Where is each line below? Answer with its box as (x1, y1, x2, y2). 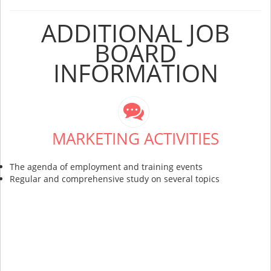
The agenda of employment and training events (10, 160, 203, 172)
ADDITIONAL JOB (41, 16, 230, 50)
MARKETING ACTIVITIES (52, 127, 219, 149)
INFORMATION (53, 56, 218, 90)
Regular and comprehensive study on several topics (10, 172, 220, 184)
